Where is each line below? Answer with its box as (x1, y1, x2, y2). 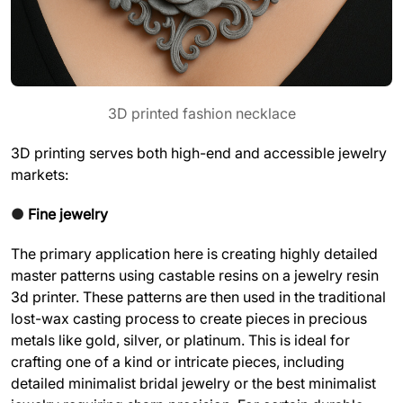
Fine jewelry (28, 205, 108, 224)
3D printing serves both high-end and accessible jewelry (11, 144, 387, 163)
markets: (11, 166, 68, 184)
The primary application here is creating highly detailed (11, 245, 378, 264)
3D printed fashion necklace (107, 104, 296, 123)
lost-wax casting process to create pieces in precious (11, 309, 367, 328)
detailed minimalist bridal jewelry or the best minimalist (11, 374, 376, 393)
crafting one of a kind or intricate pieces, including (11, 353, 345, 372)
